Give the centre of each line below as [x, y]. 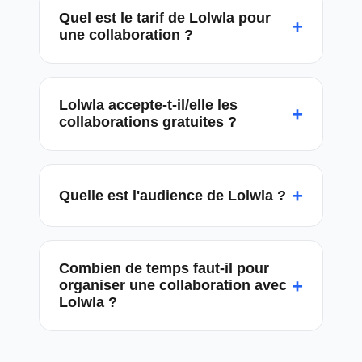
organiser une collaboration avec [173, 285]
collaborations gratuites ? [148, 122]
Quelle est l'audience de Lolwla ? [173, 195]
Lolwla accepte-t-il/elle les [148, 105]
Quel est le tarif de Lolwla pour [165, 18]
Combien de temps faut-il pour [164, 268]
